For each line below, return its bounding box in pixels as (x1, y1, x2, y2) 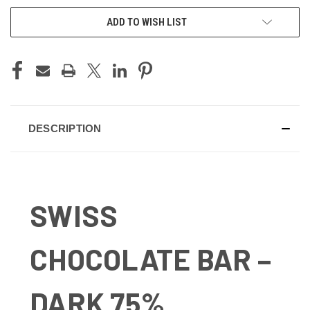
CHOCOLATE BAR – (30, 241, 271, 276)
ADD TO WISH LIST (107, 15, 187, 28)
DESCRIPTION (28, 122, 102, 134)
